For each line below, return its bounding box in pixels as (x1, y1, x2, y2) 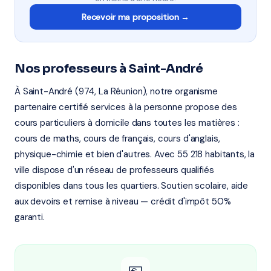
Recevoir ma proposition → (81, 11, 190, 22)
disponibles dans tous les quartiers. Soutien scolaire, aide (15, 180, 249, 192)
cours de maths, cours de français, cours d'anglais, (15, 132, 220, 145)
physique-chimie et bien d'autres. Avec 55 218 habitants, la (15, 148, 255, 160)
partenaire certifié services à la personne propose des (15, 101, 237, 113)
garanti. (15, 211, 45, 223)
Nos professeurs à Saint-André (15, 61, 203, 76)
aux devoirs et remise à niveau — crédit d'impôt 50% (15, 195, 231, 207)
